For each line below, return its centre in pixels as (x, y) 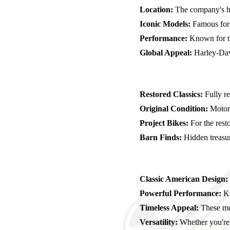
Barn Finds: (161, 137)
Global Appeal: (166, 52)
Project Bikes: (164, 123)
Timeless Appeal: (169, 207)
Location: (156, 9)
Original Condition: (174, 108)
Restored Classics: (171, 94)
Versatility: (159, 222)
